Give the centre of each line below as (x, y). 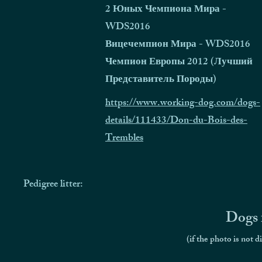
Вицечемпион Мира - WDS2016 (178, 45)
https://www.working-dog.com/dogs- (183, 104)
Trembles (124, 139)
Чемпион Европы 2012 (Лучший (179, 63)
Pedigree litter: (53, 185)
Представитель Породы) (161, 80)
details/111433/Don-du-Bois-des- (176, 121)
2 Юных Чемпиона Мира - (166, 10)
